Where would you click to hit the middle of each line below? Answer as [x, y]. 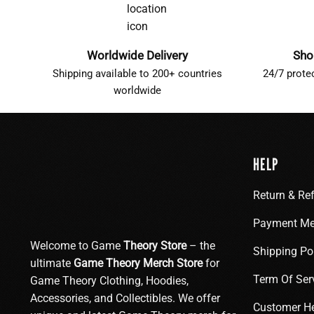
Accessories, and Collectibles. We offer [125, 298]
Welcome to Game [77, 245]
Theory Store [155, 245]
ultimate [50, 263]
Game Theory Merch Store [137, 263]
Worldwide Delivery [137, 55]
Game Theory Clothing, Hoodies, [109, 280]
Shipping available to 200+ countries [137, 73]
